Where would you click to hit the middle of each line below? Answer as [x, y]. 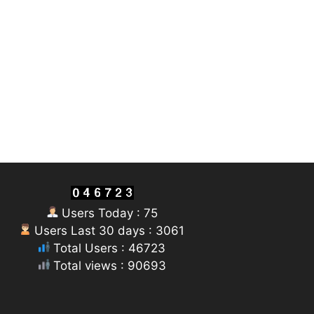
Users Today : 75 [108, 213]
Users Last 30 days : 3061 [108, 230]
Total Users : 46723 [108, 248]
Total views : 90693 [108, 265]
